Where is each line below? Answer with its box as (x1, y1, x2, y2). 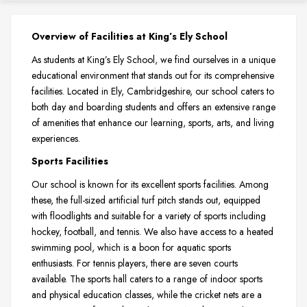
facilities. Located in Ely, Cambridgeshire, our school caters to (32, 84, 274, 98)
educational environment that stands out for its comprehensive (32, 68, 274, 82)
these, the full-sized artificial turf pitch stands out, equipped (32, 193, 260, 208)
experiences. (32, 131, 80, 145)
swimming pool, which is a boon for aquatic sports (32, 241, 231, 255)
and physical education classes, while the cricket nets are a (32, 288, 262, 302)
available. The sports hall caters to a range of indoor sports (32, 272, 262, 286)
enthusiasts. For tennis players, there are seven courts (32, 256, 238, 271)
